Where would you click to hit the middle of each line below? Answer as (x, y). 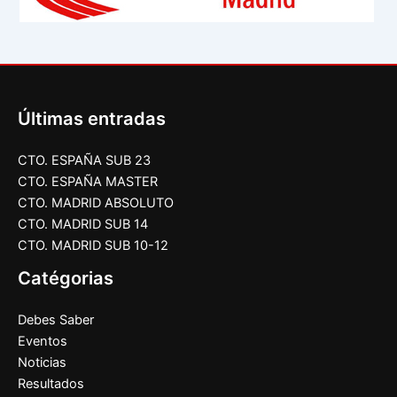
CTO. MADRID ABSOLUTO (96, 203)
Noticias (42, 363)
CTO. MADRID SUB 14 (83, 225)
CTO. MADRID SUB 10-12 (93, 246)
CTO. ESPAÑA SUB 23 (84, 161)
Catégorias (66, 279)
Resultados (51, 384)
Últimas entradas (92, 119)
